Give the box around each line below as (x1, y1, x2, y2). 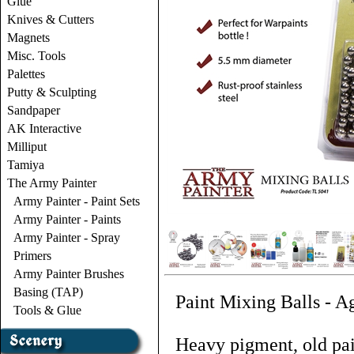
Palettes (7, 67, 45, 81)
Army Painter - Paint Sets (13, 194, 140, 208)
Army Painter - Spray (13, 231, 120, 244)
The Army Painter (7, 176, 96, 190)
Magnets (7, 31, 50, 44)
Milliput (7, 140, 47, 153)
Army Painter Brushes (13, 267, 124, 281)
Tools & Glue (13, 303, 81, 317)
